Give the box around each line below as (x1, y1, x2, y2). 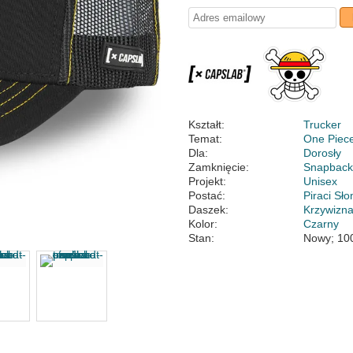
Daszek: (188, 203, 229, 216)
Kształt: (188, 118, 225, 131)
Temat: (188, 132, 222, 145)
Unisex (303, 175, 338, 188)
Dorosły (303, 147, 342, 159)
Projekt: (188, 175, 226, 188)
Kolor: (188, 217, 217, 230)
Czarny (303, 217, 340, 230)
